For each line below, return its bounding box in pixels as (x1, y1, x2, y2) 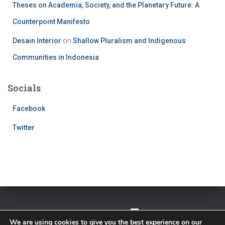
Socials (8, 81, 41, 94)
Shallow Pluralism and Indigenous (73, 36, 186, 45)
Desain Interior (13, 36, 61, 45)
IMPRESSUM (152, 210, 188, 217)
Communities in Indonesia (13, 53, 99, 61)
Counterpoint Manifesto (13, 17, 90, 26)
